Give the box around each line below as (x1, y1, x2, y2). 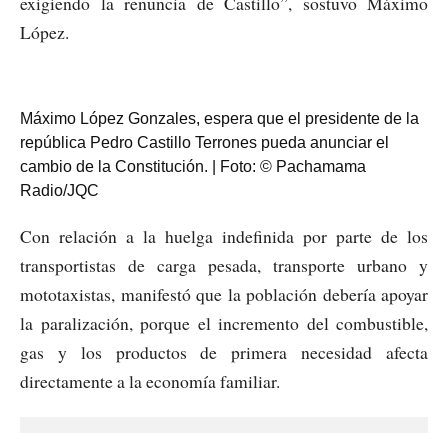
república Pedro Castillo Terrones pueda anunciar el (20, 133, 389, 151)
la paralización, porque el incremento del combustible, (20, 310, 428, 335)
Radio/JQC (20, 181, 99, 199)
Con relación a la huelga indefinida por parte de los (20, 223, 428, 248)
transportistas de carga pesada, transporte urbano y (20, 252, 428, 277)
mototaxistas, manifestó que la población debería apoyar (20, 281, 428, 306)
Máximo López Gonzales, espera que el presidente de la (20, 109, 419, 127)
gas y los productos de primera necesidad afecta (20, 339, 428, 364)
